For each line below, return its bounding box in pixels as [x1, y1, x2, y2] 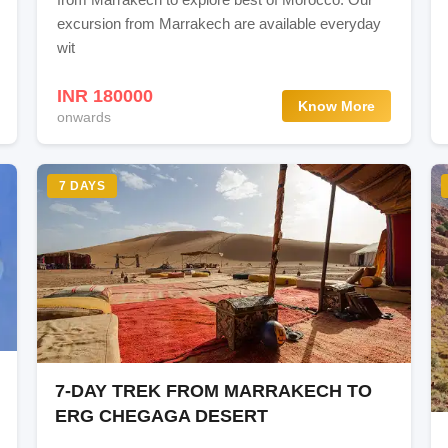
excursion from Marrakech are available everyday [56, 15, 381, 33]
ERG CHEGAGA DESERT [55, 405, 269, 426]
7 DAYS [59, 179, 106, 194]
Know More [298, 97, 376, 114]
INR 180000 [56, 86, 153, 107]
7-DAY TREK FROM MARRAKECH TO [55, 380, 373, 401]
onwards [56, 109, 111, 126]
